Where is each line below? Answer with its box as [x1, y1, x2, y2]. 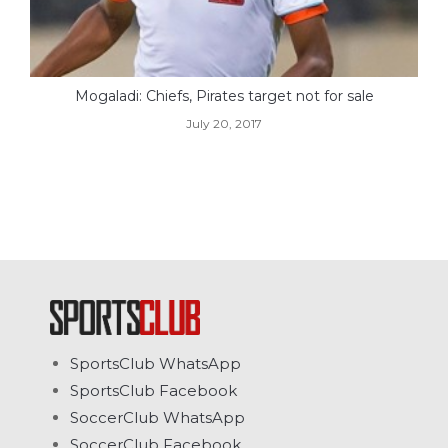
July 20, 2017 [186, 116, 262, 132]
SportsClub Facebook [70, 381, 237, 401]
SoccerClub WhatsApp [70, 408, 245, 428]
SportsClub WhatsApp [70, 354, 241, 374]
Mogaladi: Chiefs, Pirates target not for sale [74, 87, 374, 106]
